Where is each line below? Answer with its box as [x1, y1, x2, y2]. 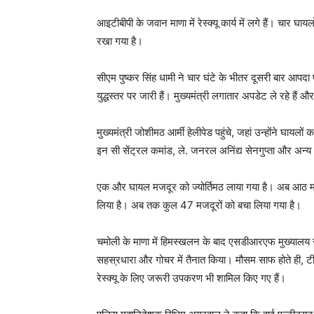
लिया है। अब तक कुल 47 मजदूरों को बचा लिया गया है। [97, 198, 301, 212]
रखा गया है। [97, 34, 143, 48]
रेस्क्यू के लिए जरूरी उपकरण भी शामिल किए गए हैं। [97, 271, 286, 285]
